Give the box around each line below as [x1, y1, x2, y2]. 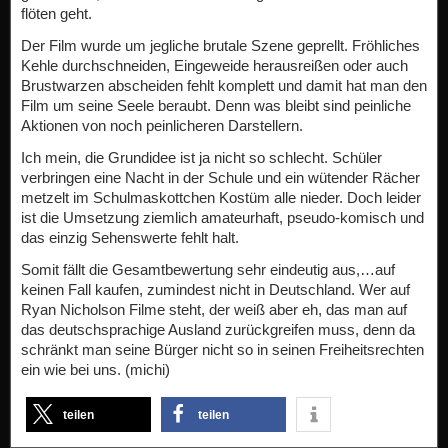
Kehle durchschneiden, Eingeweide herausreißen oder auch [21, 57, 408, 74]
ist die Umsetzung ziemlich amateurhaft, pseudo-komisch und [21, 209, 424, 226]
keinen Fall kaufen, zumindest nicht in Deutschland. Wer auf [21, 281, 414, 298]
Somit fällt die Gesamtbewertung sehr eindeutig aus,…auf [21, 261, 395, 278]
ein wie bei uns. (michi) [21, 361, 170, 378]
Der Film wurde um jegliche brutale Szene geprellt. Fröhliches [21, 37, 420, 54]
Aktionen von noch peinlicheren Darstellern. [21, 117, 303, 134]
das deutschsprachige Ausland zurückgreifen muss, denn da [21, 321, 415, 338]
